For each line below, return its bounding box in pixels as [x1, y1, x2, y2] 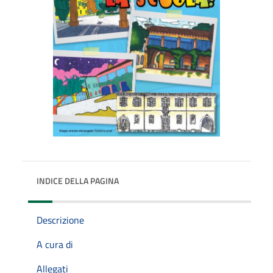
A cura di [37, 236, 73, 252]
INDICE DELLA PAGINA [37, 174, 119, 187]
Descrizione [37, 212, 84, 227]
